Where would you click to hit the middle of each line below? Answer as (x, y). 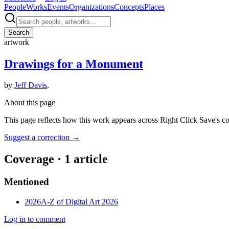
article (89, 159)
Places (154, 7)
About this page (30, 103)
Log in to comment (35, 219)
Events (58, 7)
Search (19, 32)
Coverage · (34, 159)
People (15, 7)
